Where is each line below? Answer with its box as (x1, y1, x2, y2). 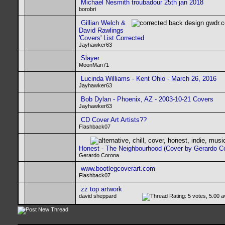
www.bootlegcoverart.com (81, 165, 155, 172)
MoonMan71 (79, 62, 109, 68)
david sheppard (79, 193, 117, 199)
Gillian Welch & (81, 19, 126, 27)
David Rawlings (79, 27, 124, 34)
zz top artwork (81, 185, 122, 193)
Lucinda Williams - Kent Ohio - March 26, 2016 (81, 75, 216, 82)
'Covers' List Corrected (79, 34, 144, 42)
